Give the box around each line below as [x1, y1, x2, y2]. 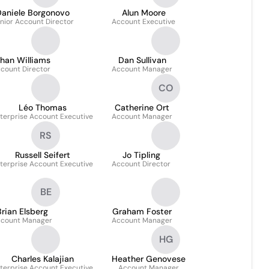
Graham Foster [112, 206, 172, 217]
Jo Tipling [122, 150, 160, 160]
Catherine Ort [115, 102, 169, 113]
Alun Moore [121, 7, 166, 18]
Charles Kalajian [11, 253, 74, 264]
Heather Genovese [112, 253, 186, 264]
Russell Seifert [14, 150, 70, 160]
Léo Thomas [18, 102, 67, 113]
